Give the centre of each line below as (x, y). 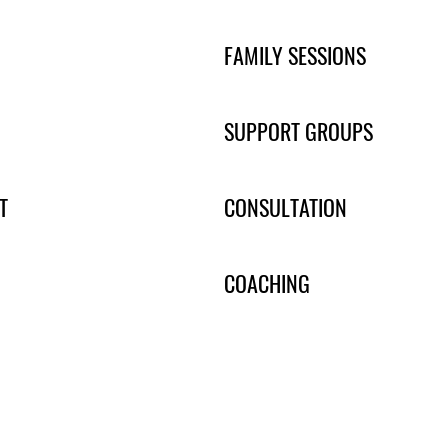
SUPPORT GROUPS (298, 131)
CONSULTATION (285, 207)
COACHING (267, 283)
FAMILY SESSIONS (295, 55)
